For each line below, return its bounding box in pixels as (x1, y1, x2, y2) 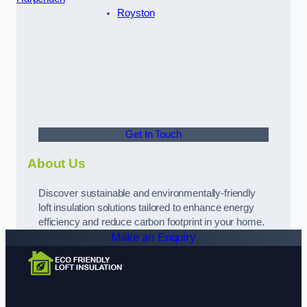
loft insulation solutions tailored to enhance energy (38, 202, 254, 214)
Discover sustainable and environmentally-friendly (38, 188, 256, 199)
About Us (27, 156, 86, 171)
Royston (117, 7, 155, 19)
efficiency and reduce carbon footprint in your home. (38, 217, 265, 228)
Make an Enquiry (111, 231, 196, 245)
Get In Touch (125, 128, 182, 140)
